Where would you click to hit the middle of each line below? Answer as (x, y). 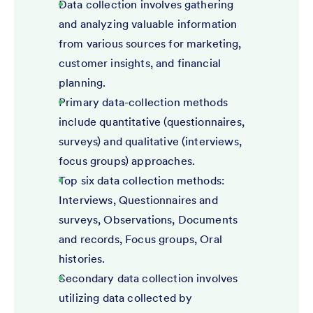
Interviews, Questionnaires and (138, 199)
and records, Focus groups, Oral (140, 239)
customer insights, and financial (140, 63)
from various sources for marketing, (150, 43)
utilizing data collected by (126, 297)
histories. (82, 258)
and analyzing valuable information (148, 23)
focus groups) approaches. (127, 160)
